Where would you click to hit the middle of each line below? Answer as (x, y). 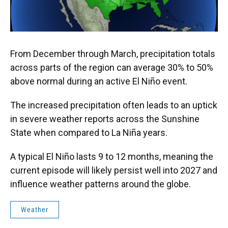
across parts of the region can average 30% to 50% (112, 68)
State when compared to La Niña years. (89, 133)
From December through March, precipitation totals (113, 54)
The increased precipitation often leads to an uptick (114, 105)
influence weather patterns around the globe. (101, 184)
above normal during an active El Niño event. (99, 81)
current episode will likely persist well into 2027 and (114, 170)
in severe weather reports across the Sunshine (105, 119)
